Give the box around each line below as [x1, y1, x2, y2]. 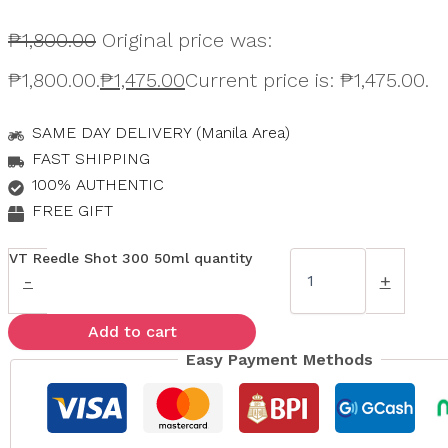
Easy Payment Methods [185, 349, 373, 369]
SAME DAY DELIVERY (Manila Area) [32, 122, 290, 142]
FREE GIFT [32, 200, 113, 220]
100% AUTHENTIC [32, 174, 164, 194]
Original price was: [102, 27, 272, 52]
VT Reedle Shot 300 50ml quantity [9, 249, 252, 266]
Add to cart [87, 321, 177, 341]
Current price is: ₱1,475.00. [185, 67, 429, 92]
